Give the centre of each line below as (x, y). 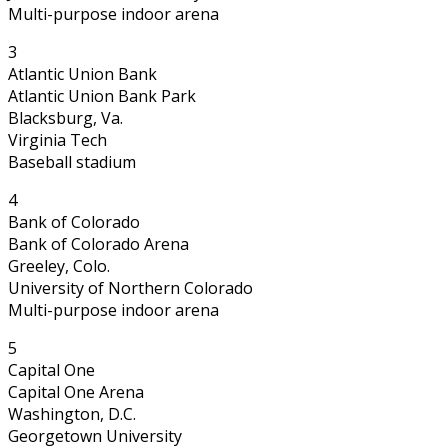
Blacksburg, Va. (65, 117)
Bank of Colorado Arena (98, 243)
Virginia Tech (57, 139)
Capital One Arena (76, 391)
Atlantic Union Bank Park (102, 95)
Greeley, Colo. (59, 265)
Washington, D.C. (72, 413)
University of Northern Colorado (130, 287)
